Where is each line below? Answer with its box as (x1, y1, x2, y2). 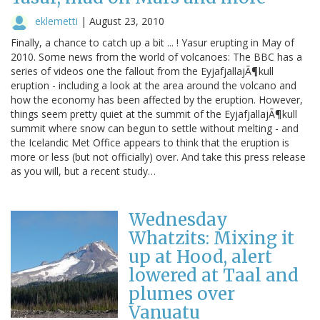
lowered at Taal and (129, 264, 299, 286)
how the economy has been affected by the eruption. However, (11, 92, 303, 106)
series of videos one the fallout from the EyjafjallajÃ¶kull (11, 64, 274, 78)
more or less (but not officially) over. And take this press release (11, 149, 306, 164)
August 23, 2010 (89, 14, 164, 28)
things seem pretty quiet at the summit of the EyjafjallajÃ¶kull (11, 106, 297, 121)
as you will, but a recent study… (11, 164, 156, 178)
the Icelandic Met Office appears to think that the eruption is (11, 135, 289, 149)
